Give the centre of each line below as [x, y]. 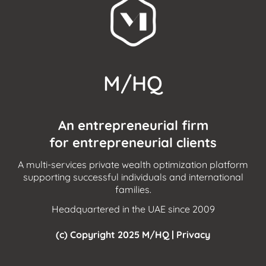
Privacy [193, 234]
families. [133, 189]
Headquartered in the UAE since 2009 [133, 209]
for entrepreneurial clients [133, 142]
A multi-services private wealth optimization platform [133, 164]
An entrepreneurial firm [133, 125]
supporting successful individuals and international [133, 177]
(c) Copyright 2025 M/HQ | [116, 234]
